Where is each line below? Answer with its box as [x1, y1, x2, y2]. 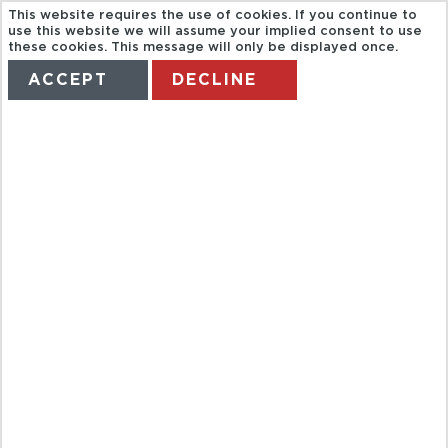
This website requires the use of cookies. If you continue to [8, 9, 418, 23]
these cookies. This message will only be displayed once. [8, 41, 399, 55]
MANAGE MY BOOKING [208, 129, 373, 144]
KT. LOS [30, 189, 232, 238]
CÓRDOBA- [30, 305, 323, 354]
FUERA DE [30, 363, 300, 412]
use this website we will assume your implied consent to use [8, 25, 423, 39]
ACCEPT [28, 72, 109, 89]
